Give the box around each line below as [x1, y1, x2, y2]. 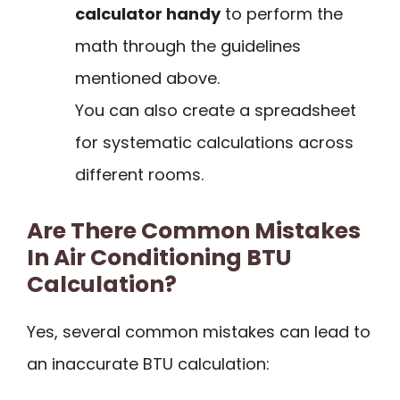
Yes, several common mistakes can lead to [27, 321, 371, 344]
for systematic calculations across [75, 130, 354, 154]
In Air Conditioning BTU [27, 242, 291, 274]
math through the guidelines [75, 34, 301, 57]
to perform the [221, 2, 343, 25]
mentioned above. [75, 66, 220, 89]
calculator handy [75, 2, 221, 25]
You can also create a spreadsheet [75, 98, 356, 121]
